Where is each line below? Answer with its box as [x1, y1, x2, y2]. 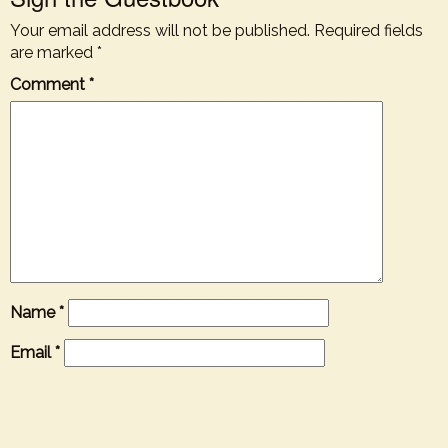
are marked [10, 43, 97, 62]
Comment [10, 75, 89, 94]
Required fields [314, 21, 423, 40]
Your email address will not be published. [10, 21, 310, 40]
